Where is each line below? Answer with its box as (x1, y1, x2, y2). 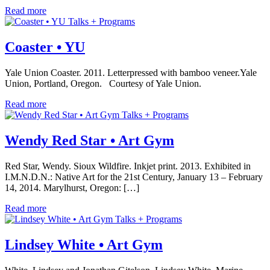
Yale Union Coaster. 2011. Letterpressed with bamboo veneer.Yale (5, 67, 257, 78)
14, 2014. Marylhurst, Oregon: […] (5, 182, 139, 193)
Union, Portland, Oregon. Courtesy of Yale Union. (5, 78, 201, 89)
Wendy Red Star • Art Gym (5, 132, 174, 148)
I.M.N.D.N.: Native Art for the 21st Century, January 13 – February (5, 171, 263, 182)
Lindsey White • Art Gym (5, 236, 163, 253)
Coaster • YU (5, 39, 85, 55)
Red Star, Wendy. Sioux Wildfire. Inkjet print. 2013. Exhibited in (5, 160, 251, 171)
